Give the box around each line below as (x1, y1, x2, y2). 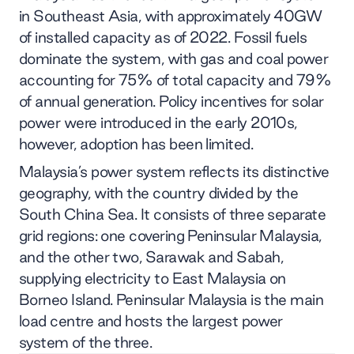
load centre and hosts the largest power (19, 311, 283, 330)
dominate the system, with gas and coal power (19, 49, 329, 67)
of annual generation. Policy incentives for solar (19, 92, 324, 110)
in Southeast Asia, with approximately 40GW (19, 6, 322, 24)
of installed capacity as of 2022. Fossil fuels (19, 28, 307, 46)
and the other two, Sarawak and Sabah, (19, 247, 284, 265)
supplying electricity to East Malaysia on (19, 269, 286, 287)
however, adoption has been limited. (19, 134, 254, 153)
